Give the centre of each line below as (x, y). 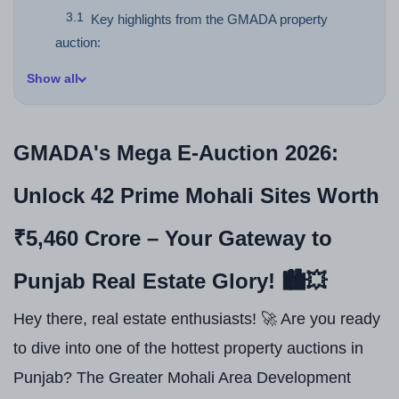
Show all (53, 78)
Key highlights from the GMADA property (209, 19)
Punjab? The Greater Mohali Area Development (182, 378)
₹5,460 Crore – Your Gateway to (173, 238)
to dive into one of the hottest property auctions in (188, 348)
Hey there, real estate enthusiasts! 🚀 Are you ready (197, 319)
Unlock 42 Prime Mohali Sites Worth (196, 195)
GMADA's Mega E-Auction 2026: (176, 153)
